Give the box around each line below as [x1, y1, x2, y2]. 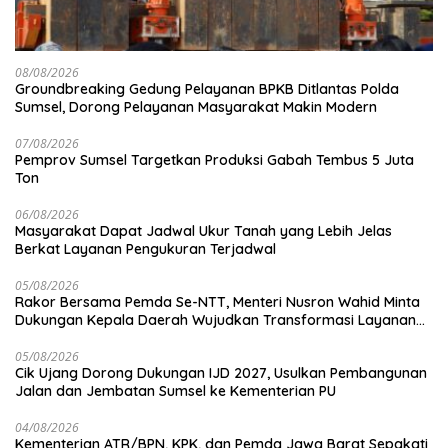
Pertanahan [15, 328, 93, 347]
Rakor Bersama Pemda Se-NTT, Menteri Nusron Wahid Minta [15, 292, 420, 311]
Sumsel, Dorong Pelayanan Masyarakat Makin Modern [15, 97, 377, 116]
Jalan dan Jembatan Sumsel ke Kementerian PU [15, 381, 336, 400]
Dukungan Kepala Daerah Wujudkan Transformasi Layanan [15, 310, 416, 329]
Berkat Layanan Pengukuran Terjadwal [15, 239, 276, 258]
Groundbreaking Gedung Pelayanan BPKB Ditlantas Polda [15, 79, 399, 98]
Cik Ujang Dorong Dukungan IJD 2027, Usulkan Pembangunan [15, 363, 427, 382]
